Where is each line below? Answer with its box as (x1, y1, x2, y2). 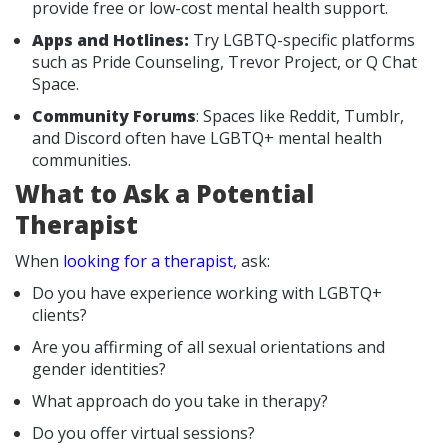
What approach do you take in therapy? (32, 389, 328, 412)
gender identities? (32, 357, 166, 380)
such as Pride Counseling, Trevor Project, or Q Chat (32, 50, 417, 73)
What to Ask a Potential (15, 176, 314, 210)
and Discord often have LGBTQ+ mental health (32, 126, 382, 149)
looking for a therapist (63, 249, 233, 272)
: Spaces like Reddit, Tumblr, (196, 104, 404, 127)
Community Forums (32, 104, 196, 127)
